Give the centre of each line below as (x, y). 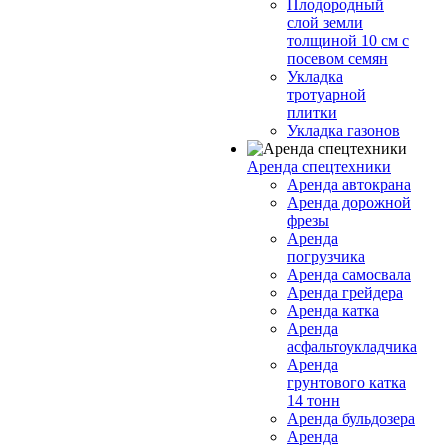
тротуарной (326, 94)
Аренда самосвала (349, 274)
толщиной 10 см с (348, 40)
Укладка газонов (343, 130)
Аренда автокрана (349, 184)
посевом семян (337, 58)
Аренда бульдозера (351, 418)
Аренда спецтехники (319, 166)
